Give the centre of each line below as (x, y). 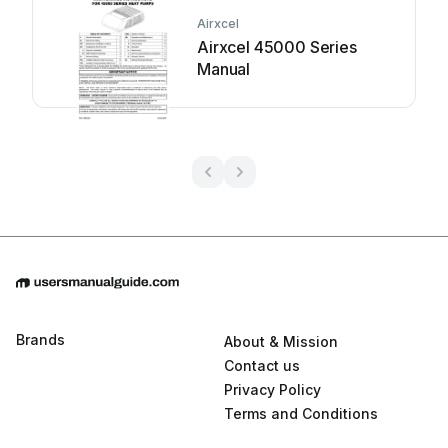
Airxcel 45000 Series (277, 47)
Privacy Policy (272, 390)
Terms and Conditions (301, 414)
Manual (224, 69)
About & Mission (281, 342)
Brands (40, 340)
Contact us (262, 366)
